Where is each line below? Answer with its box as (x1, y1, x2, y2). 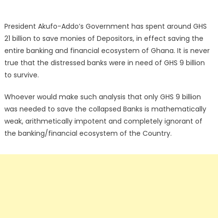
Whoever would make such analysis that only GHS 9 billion (4, 92, 201, 102)
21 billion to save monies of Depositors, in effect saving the (4, 34, 203, 43)
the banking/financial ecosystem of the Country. (4, 128, 172, 138)
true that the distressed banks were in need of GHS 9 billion (4, 58, 205, 68)
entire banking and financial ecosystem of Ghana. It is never (4, 46, 210, 55)
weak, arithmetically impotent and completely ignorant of (4, 116, 202, 126)
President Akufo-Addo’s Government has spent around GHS (4, 21, 207, 31)
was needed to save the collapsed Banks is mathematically (4, 104, 206, 114)
